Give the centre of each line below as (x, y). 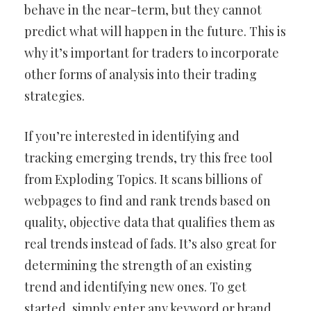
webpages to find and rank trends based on (148, 201)
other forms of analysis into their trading (141, 74)
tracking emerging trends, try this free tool (149, 158)
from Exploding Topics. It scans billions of (143, 179)
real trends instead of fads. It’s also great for (150, 244)
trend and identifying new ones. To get (135, 287)
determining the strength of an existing (138, 265)
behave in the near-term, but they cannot (143, 10)
